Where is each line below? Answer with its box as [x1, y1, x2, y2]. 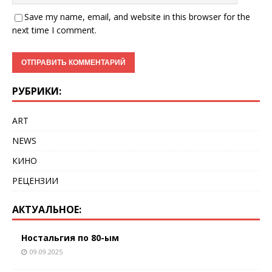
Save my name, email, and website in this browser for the [24, 11, 250, 22]
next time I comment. [12, 24, 97, 36]
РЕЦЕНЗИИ [12, 175, 58, 186]
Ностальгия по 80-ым [21, 232, 119, 243]
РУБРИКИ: [12, 84, 61, 98]
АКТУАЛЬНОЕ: [12, 203, 81, 216]
